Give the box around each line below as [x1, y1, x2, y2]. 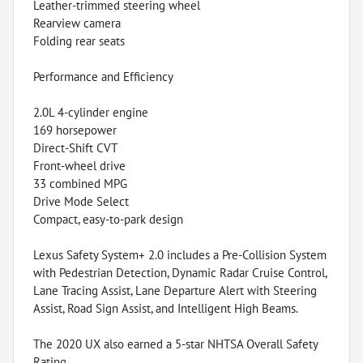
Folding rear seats [33, 32, 125, 49]
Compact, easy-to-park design [33, 211, 183, 227]
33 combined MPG [33, 175, 127, 191]
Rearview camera [33, 15, 121, 31]
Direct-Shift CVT [33, 139, 117, 156]
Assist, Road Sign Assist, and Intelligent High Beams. [33, 300, 298, 316]
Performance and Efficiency [33, 68, 173, 84]
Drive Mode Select [33, 193, 129, 209]
